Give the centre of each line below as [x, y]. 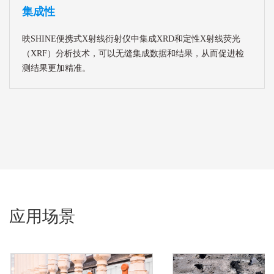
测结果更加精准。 [56, 68]
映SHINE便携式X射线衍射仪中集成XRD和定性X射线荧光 [131, 39]
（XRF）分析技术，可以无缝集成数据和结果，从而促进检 [133, 54]
